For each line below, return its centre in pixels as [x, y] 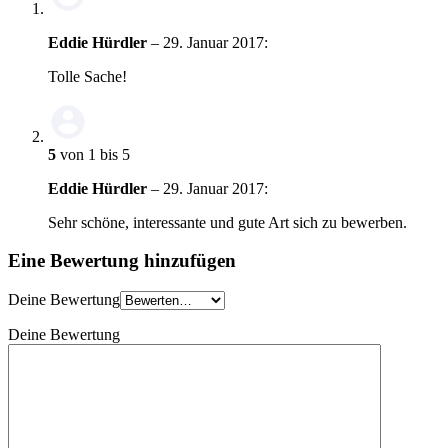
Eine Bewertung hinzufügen [122, 261]
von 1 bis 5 [93, 154]
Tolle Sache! [87, 76]
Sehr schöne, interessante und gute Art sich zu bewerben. [227, 222]
